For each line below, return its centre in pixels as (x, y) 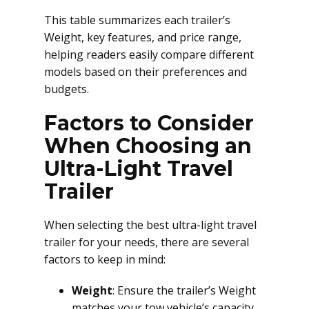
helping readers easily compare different (149, 54)
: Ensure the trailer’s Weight (184, 290)
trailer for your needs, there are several (147, 242)
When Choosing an (148, 146)
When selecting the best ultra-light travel (150, 225)
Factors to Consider (149, 123)
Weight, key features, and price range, (143, 37)
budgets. (67, 89)
